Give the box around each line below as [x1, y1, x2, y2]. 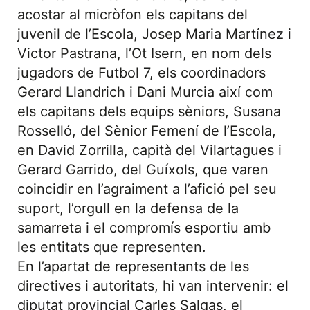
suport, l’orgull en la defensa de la [17, 200, 239, 217]
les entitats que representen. [17, 239, 206, 256]
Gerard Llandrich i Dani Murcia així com [17, 84, 273, 101]
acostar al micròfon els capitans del [17, 6, 248, 24]
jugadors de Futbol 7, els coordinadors [17, 64, 266, 82]
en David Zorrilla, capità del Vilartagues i [17, 142, 282, 159]
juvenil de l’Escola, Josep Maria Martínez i [17, 26, 291, 43]
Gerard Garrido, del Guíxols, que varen [17, 161, 268, 179]
